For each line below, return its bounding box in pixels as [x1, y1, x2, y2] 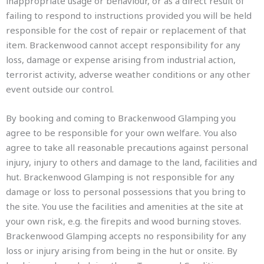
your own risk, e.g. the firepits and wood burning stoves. [6, 215, 241, 227]
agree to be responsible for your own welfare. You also [6, 127, 237, 138]
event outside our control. [6, 83, 114, 95]
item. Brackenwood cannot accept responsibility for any [6, 39, 240, 51]
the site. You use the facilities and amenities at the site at [6, 200, 243, 212]
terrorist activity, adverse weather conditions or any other [6, 68, 250, 80]
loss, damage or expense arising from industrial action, [6, 54, 236, 65]
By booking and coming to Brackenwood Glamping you [6, 112, 236, 124]
